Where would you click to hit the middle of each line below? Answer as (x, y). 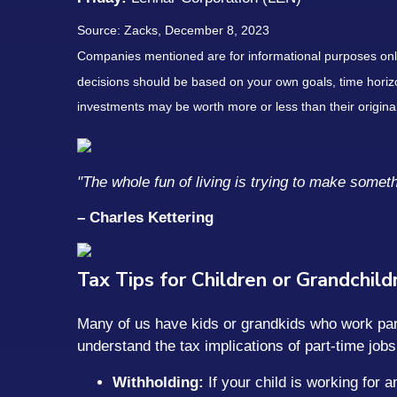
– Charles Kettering (145, 217)
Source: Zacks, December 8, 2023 (173, 31)
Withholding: (158, 382)
